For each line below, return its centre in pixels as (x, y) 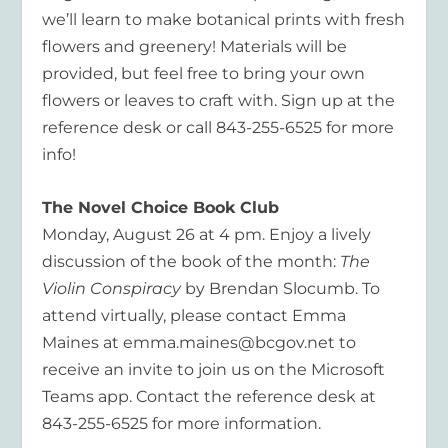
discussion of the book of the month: (191, 261)
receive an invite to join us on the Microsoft (214, 369)
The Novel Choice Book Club (161, 207)
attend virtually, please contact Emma (194, 315)
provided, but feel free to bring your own (204, 74)
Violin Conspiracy (112, 288)
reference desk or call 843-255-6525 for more (218, 128)
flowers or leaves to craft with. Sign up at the (219, 101)
